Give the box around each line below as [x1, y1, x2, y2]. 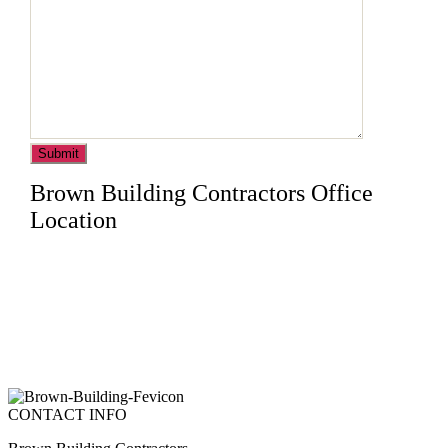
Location [29, 206, 117, 233]
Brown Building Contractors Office [29, 179, 373, 206]
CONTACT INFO [8, 405, 127, 423]
